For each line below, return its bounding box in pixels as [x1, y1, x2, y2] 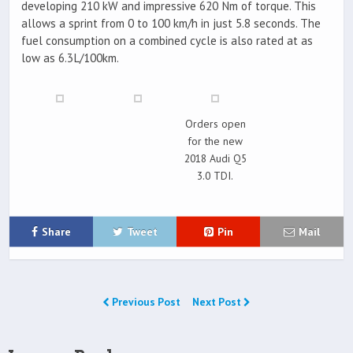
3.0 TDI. [197, 169, 234, 184]
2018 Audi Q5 [184, 151, 247, 166]
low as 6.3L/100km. [21, 50, 119, 66]
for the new [188, 134, 243, 149]
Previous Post [110, 295, 183, 310]
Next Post [192, 295, 243, 310]
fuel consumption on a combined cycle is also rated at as [21, 33, 313, 49]
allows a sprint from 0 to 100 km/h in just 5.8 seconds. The [21, 16, 321, 32]
